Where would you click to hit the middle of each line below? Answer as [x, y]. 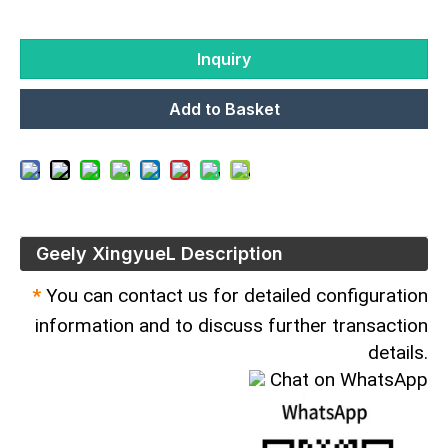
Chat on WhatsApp [349, 379]
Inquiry [224, 58]
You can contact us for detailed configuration [237, 295]
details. [398, 352]
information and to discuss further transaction [231, 325]
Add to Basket [224, 108]
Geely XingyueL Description [159, 253]
